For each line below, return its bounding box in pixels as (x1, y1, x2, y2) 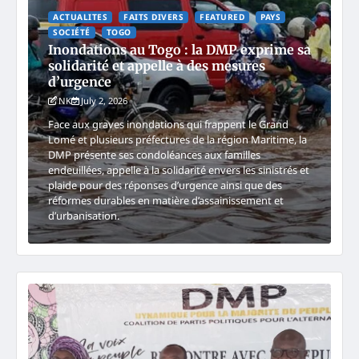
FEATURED (200, 10, 244, 22)
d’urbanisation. (48, 208, 119, 223)
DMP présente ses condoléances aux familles (48, 147, 260, 162)
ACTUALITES (53, 10, 107, 22)
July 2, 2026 (81, 94, 127, 107)
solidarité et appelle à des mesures (48, 57, 265, 74)
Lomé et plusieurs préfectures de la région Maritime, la (48, 131, 307, 147)
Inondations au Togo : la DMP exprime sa (48, 41, 311, 58)
